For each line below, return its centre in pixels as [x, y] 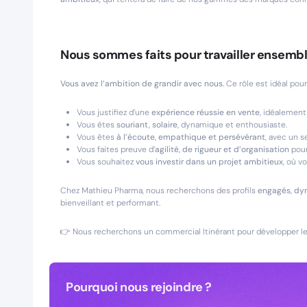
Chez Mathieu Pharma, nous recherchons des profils [159, 191]
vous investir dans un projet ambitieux [209, 162]
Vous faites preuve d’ [116, 149]
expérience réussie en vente [206, 112]
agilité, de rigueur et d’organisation [222, 149]
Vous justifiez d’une [114, 112]
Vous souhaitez [106, 162]
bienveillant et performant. [110, 203]
